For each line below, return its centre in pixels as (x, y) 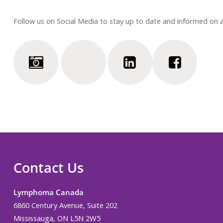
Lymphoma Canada (48, 192)
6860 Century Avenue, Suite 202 (65, 205)
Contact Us (48, 168)
